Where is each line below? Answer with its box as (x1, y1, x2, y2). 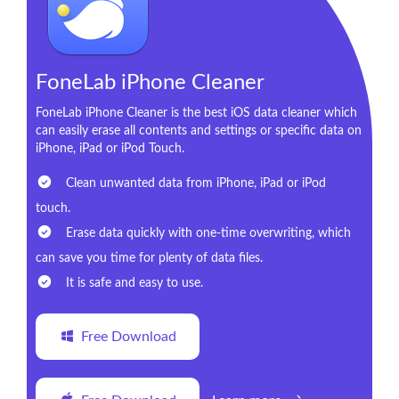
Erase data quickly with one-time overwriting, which (62, 227, 351, 240)
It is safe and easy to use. (62, 277, 203, 290)
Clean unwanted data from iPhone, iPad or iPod (62, 177, 326, 191)
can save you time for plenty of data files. (36, 252, 263, 265)
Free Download (80, 330, 176, 345)
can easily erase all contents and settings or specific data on (36, 125, 362, 138)
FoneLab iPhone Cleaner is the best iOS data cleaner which (36, 107, 357, 120)
